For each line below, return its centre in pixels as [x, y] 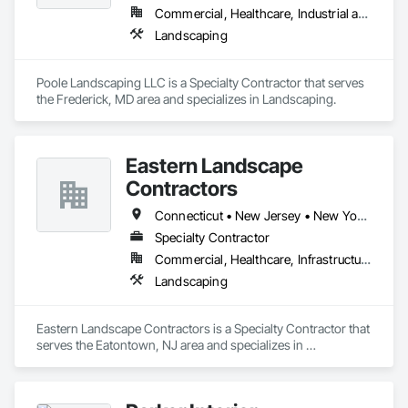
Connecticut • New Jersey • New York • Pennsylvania [362, 215]
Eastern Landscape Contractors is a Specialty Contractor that [203, 328]
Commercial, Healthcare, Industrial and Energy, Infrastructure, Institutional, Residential [363, 13]
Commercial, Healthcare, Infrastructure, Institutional [366, 259]
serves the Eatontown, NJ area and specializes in [170, 345]
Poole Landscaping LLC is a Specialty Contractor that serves [200, 82]
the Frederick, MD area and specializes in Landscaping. [186, 99]
